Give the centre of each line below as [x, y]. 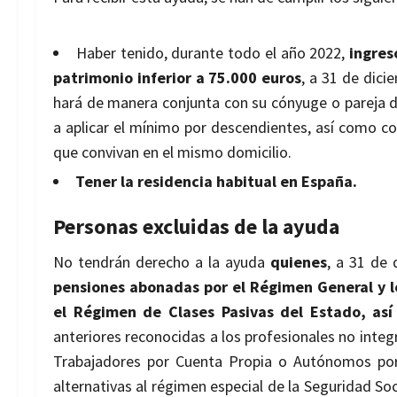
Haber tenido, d [128, 53]
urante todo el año [245, 53]
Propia [251, 362]
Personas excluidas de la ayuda [196, 227]
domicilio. [259, 152]
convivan [110, 152]
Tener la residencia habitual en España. [216, 182]
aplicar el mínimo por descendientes [187, 128]
